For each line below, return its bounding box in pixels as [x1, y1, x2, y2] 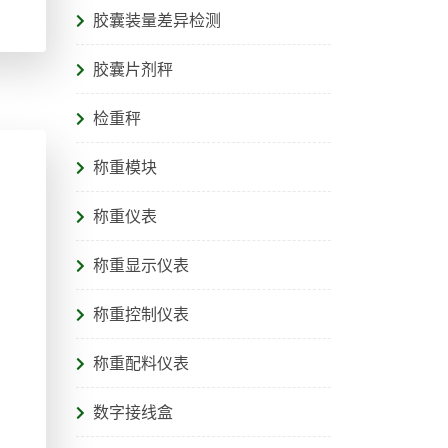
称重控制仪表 [93, 303, 189, 326]
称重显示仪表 [93, 254, 189, 277]
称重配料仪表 [93, 352, 189, 375]
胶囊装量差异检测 [93, 9, 221, 32]
